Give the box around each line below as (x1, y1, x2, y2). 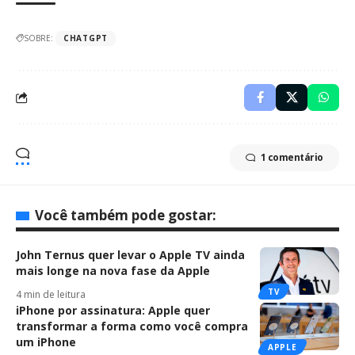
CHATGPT (63, 32, 108, 44)
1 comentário (260, 150, 323, 164)
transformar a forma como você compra (16, 318, 248, 334)
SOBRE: (24, 32, 53, 44)
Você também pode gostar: (35, 205, 216, 224)
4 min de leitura (16, 287, 86, 301)
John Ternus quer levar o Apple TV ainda (16, 246, 245, 262)
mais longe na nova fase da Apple (16, 262, 210, 278)
